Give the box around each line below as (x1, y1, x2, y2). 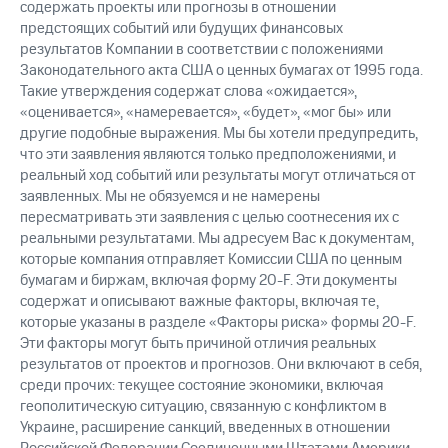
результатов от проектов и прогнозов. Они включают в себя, (20, 354, 422, 376)
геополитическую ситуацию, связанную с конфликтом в (20, 396, 387, 418)
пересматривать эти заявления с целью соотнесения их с (20, 207, 399, 229)
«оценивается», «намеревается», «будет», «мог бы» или (20, 102, 391, 124)
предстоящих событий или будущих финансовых (20, 18, 343, 40)
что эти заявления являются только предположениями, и (20, 144, 396, 166)
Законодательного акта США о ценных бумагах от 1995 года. (20, 60, 423, 82)
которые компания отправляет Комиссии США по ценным (20, 249, 402, 271)
